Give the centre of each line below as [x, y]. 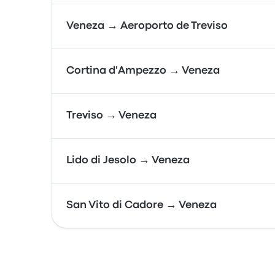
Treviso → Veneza [111, 116]
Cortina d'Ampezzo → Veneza [143, 71]
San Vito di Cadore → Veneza [141, 205]
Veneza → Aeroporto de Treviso [147, 26]
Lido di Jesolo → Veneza [128, 161]
